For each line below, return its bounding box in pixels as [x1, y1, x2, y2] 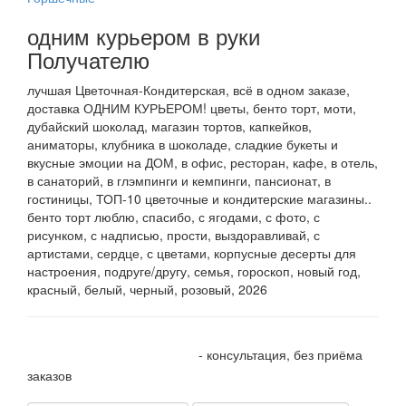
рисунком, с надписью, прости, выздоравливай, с [27, 226, 320, 245]
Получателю [27, 43, 150, 76]
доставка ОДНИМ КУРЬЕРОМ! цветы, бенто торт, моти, [27, 99, 356, 118]
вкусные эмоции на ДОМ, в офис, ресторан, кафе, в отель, [27, 153, 378, 172]
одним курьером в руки [27, 20, 260, 53]
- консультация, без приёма [195, 345, 362, 364]
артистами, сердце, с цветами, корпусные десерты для [27, 244, 356, 263]
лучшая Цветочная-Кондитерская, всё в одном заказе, [27, 81, 350, 100]
